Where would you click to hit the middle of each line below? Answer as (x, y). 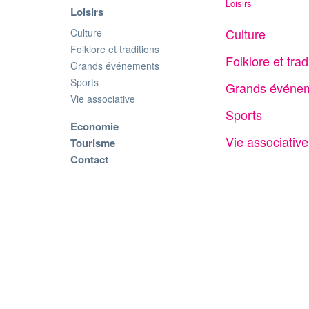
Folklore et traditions (115, 49)
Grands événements (115, 65)
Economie (94, 126)
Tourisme (93, 142)
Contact (89, 159)
